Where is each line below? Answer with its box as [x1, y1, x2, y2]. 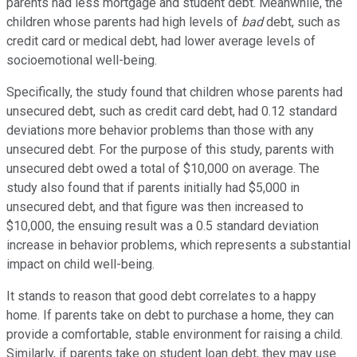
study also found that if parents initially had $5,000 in [6, 179, 300, 195]
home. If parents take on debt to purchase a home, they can [6, 307, 334, 323]
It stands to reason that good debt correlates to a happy [6, 288, 316, 304]
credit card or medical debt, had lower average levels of [6, 33, 316, 49]
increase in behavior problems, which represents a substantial [6, 237, 351, 253]
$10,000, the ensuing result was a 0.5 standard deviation [6, 218, 319, 233]
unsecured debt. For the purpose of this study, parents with [6, 141, 334, 157]
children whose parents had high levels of [6, 14, 241, 29]
